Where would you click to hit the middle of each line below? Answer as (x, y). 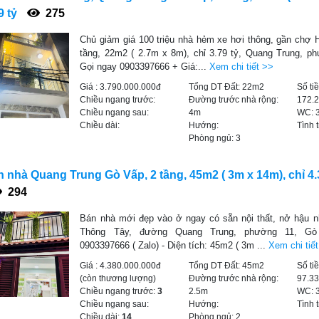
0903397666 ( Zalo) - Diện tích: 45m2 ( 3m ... (174, 245)
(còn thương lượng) (118, 278)
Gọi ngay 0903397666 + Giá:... (145, 67)
